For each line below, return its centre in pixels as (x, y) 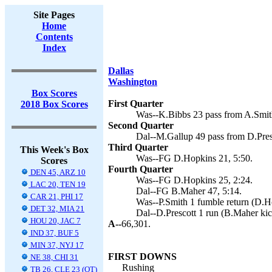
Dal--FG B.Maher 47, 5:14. (189, 191)
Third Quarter (138, 147)
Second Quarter (141, 125)
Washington (133, 82)
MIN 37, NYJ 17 (56, 245)
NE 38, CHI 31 (53, 257)
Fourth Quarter (141, 169)
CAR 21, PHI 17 (56, 196)
